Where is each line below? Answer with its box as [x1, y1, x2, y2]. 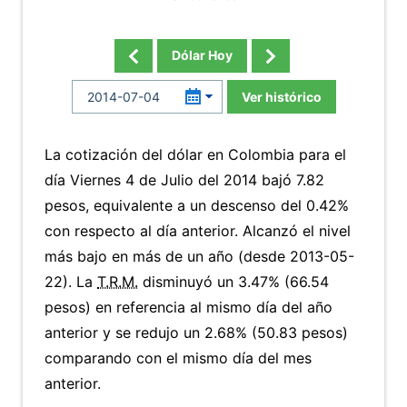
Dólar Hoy [171, 47, 233, 63]
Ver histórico [241, 89, 322, 104]
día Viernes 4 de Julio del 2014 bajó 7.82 [45, 171, 324, 189]
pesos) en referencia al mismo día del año [45, 298, 333, 316]
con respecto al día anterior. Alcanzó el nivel [45, 222, 351, 240]
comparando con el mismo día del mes [45, 349, 312, 367]
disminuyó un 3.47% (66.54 [138, 273, 329, 291]
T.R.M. [97, 273, 138, 291]
